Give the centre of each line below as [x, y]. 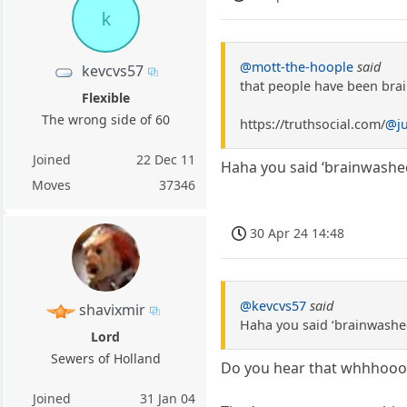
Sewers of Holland [105, 359]
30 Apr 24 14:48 [298, 233]
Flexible [105, 98]
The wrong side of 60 [105, 120]
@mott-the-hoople [297, 67]
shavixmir [113, 310]
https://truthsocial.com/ [313, 124]
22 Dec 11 [166, 160]
